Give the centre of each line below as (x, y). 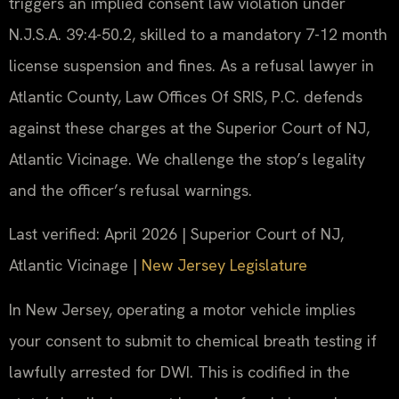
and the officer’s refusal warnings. (130, 190)
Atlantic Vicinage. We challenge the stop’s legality (187, 159)
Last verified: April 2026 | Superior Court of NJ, (176, 234)
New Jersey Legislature (224, 265)
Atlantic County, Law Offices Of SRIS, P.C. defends (186, 96)
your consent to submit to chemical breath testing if (193, 340)
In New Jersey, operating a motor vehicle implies (182, 309)
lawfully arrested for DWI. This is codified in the (179, 371)
